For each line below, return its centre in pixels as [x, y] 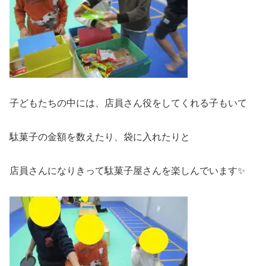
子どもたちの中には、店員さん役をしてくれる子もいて [128, 103]
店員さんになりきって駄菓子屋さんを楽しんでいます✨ [127, 170]
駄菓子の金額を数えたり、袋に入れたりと [100, 137]
